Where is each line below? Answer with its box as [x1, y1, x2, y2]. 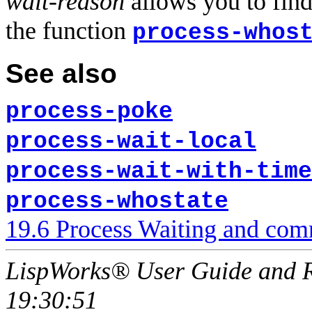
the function [6, 17, 132, 45]
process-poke [6, 98, 173, 125]
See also [6, 58, 117, 88]
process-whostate [6, 188, 228, 214]
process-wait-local [6, 128, 256, 155]
